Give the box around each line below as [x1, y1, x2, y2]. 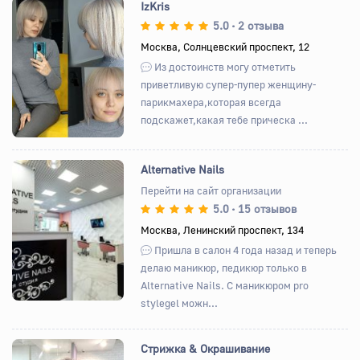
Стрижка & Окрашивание [141, 341, 271, 355]
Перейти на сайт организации [141, 183, 282, 197]
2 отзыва [238, 18, 284, 32]
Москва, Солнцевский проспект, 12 [141, 39, 310, 53]
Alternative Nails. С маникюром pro [141, 278, 309, 292]
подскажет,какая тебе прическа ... [141, 112, 309, 126]
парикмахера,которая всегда [141, 95, 282, 108]
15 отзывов [238, 201, 297, 215]
